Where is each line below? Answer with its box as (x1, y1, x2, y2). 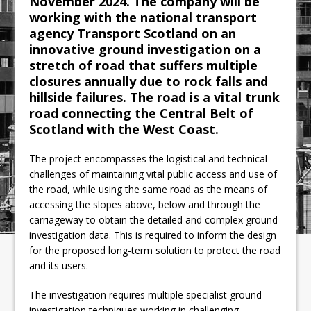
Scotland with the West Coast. (29, 121, 219, 138)
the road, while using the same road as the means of (29, 183, 268, 196)
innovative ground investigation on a (29, 41, 262, 58)
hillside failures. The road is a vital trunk (29, 89, 280, 106)
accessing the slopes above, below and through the (29, 198, 261, 212)
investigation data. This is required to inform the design (29, 228, 277, 242)
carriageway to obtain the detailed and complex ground (29, 213, 278, 227)
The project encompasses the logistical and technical (29, 152, 268, 166)
